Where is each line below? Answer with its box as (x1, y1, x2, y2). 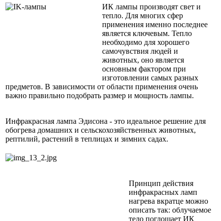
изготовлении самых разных (102, 73, 198, 82)
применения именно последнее (102, 20, 208, 29)
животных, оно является (102, 55, 184, 64)
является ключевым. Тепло (102, 29, 192, 37)
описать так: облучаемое (129, 205, 211, 214)
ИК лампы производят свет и (102, 2, 201, 11)
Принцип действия (129, 179, 193, 187)
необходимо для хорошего (102, 37, 189, 46)
